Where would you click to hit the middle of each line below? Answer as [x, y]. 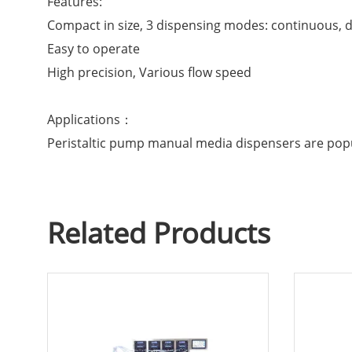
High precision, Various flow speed [149, 73]
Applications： [90, 120]
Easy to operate [93, 49]
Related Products [159, 233]
